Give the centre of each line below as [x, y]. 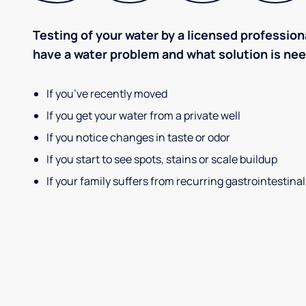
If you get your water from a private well [143, 116]
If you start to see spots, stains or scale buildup [162, 159]
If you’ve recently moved [107, 94]
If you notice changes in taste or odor [138, 138]
